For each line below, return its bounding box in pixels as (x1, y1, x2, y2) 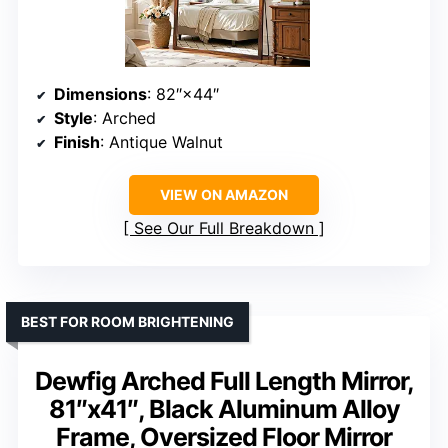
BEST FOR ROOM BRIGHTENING (21, 313, 234, 331)
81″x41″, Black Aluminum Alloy (48, 394, 400, 425)
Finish (54, 132, 100, 153)
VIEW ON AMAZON (160, 186, 288, 204)
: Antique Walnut (100, 132, 223, 153)
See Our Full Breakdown (134, 218, 314, 239)
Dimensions (54, 84, 147, 105)
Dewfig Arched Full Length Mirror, (34, 366, 414, 397)
